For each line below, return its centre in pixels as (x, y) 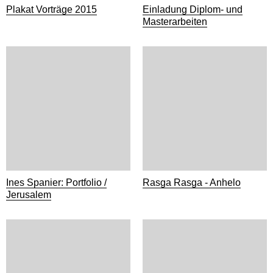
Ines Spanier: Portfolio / (56, 183)
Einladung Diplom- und (193, 9)
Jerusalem (29, 195)
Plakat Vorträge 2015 (51, 9)
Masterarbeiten (175, 22)
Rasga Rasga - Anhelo (192, 183)
